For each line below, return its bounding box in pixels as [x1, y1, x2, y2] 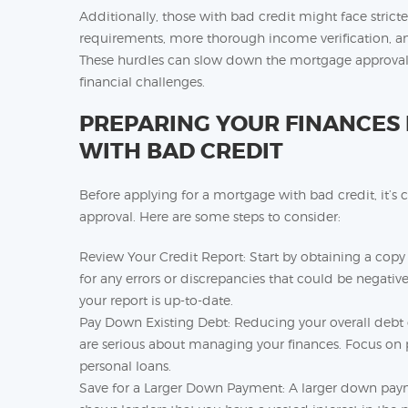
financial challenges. [79, 74, 205, 89]
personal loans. [79, 358, 171, 373]
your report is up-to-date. [79, 292, 233, 308]
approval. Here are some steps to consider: [79, 209, 341, 224]
